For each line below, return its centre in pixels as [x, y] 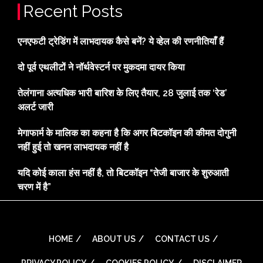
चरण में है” [34, 187]
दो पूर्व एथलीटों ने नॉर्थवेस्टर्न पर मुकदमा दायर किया [101, 67]
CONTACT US [182, 239]
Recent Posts [73, 11]
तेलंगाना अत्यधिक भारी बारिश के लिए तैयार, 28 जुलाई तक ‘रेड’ [122, 93]
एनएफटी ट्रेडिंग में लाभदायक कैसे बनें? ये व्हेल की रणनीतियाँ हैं [121, 41]
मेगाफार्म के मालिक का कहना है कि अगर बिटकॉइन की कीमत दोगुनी [127, 133]
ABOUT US [114, 239]
